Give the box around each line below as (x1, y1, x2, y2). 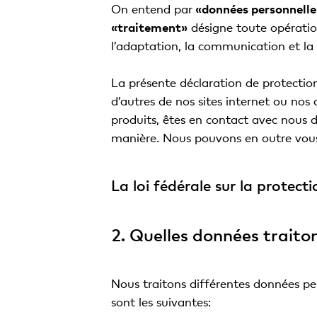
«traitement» (110, 20, 188, 35)
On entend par (110, 1, 192, 16)
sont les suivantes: (110, 294, 211, 309)
